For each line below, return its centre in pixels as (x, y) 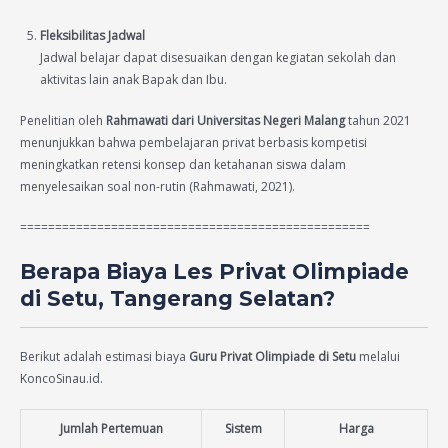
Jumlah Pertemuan (111, 429)
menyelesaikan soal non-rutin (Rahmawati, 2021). (157, 186)
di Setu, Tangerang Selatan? (177, 299)
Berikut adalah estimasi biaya (104, 357)
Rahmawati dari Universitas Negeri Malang (225, 120)
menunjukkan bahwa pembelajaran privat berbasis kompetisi (193, 142)
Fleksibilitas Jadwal (92, 35)
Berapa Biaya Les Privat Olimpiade (214, 272)
